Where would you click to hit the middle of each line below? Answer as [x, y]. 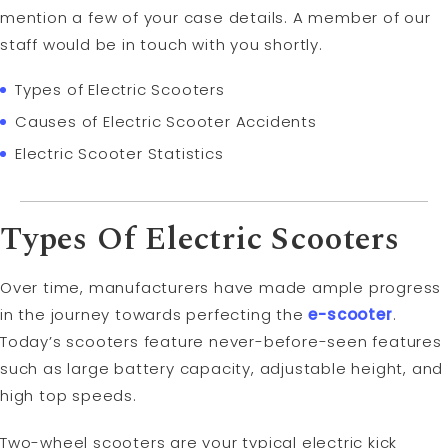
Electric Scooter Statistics [119, 154]
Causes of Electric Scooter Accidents [166, 122]
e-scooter [350, 314]
